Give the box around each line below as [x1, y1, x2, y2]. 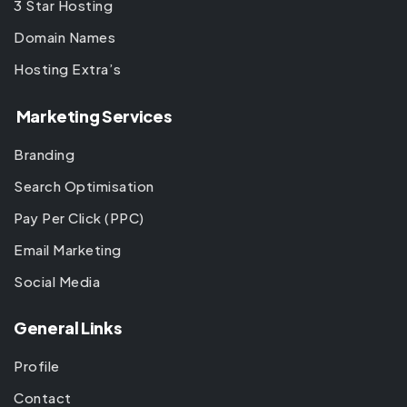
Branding [14, 144, 74, 163]
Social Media [14, 272, 100, 290]
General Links [14, 317, 122, 339]
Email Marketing [14, 240, 122, 258]
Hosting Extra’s [14, 60, 122, 78]
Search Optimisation [14, 176, 154, 194]
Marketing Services [14, 104, 172, 126]
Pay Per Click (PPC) [14, 208, 144, 226]
